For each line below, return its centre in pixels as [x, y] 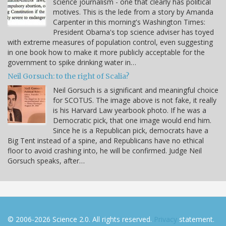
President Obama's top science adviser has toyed [133, 32]
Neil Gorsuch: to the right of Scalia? [68, 76]
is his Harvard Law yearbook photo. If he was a [130, 110]
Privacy [165, 219]
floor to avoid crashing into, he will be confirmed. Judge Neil [105, 150]
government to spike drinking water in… [72, 62]
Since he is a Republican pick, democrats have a [131, 130]
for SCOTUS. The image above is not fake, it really [135, 100]
